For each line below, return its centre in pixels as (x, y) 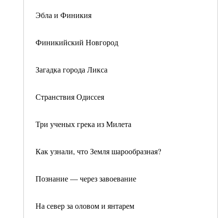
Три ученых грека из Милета (83, 124)
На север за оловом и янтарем (85, 206)
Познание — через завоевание (86, 178)
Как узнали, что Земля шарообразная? (98, 151)
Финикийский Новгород (77, 42)
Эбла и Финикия (64, 15)
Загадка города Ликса (72, 69)
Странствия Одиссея (70, 97)
